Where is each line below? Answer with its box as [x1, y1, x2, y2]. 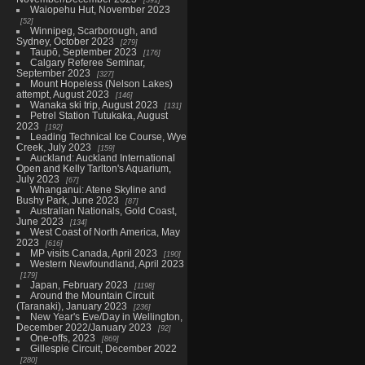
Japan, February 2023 [29, 279, 128, 290]
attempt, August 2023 [15, 88, 109, 99]
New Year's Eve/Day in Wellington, [29, 310, 182, 322]
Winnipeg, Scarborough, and [29, 24, 157, 36]
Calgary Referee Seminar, [29, 56, 145, 68]
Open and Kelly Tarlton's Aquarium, [15, 162, 171, 174]
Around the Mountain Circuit [29, 289, 154, 301]
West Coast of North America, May [29, 226, 180, 237]
